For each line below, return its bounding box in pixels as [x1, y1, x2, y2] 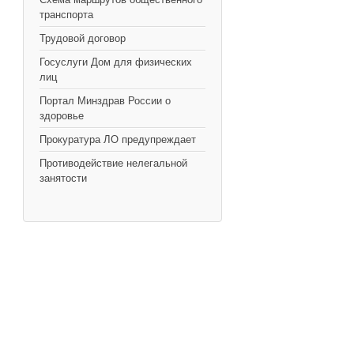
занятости [39, 172, 87, 185]
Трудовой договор [39, 32, 126, 45]
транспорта [39, 9, 93, 21]
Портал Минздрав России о [39, 95, 171, 107]
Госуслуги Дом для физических [39, 56, 192, 69]
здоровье [39, 110, 84, 122]
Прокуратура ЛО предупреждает [39, 134, 196, 146]
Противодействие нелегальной [39, 157, 187, 170]
